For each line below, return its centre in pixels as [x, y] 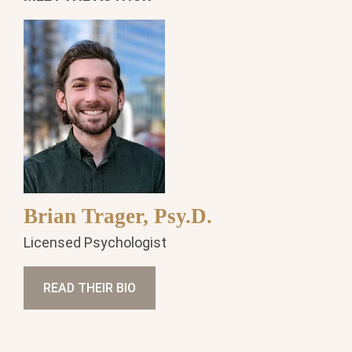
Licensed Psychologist [95, 243]
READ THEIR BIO [90, 288]
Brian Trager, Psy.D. [118, 216]
